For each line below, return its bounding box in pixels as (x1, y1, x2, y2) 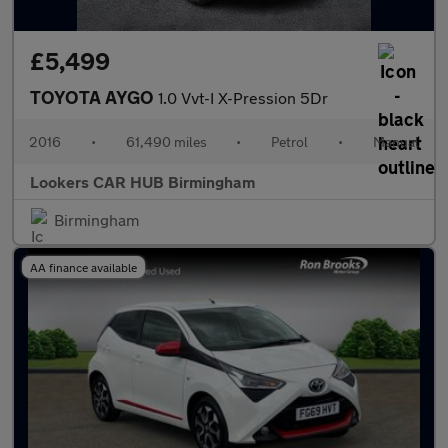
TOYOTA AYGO (30, 86, 158, 108)
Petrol (271, 133, 309, 150)
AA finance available (30, 260, 137, 274)
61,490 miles (125, 133, 207, 150)
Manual (372, 133, 419, 150)
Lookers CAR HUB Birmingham (30, 172, 255, 191)
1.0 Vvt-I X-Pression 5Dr (158, 88, 328, 107)
